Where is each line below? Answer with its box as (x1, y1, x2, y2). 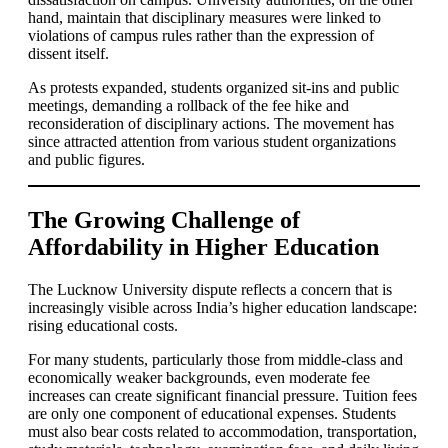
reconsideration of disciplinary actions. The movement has (28, 114, 394, 132)
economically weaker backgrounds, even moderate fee (28, 368, 370, 386)
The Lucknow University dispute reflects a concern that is (28, 280, 392, 298)
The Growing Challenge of (28, 206, 300, 233)
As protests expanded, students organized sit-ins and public (28, 78, 399, 96)
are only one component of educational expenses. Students (28, 404, 396, 422)
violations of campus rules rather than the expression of (28, 26, 374, 44)
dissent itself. (28, 44, 109, 62)
